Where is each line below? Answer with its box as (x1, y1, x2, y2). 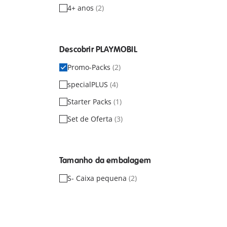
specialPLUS (67, 80, 110, 89)
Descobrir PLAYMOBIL (59, 45, 137, 55)
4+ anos (67, 3, 96, 13)
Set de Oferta (67, 114, 115, 124)
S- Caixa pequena (67, 173, 129, 183)
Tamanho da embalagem (59, 156, 151, 166)
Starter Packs (67, 97, 113, 106)
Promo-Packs (67, 62, 112, 72)
